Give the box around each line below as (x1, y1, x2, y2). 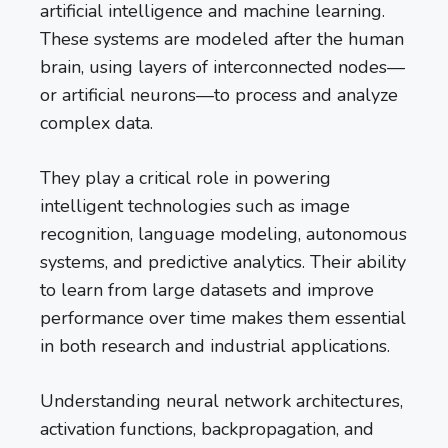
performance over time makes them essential (40, 306, 406, 331)
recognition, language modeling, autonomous (40, 222, 407, 247)
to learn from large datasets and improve (40, 278, 374, 303)
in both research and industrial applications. (40, 334, 390, 359)
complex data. (40, 111, 153, 136)
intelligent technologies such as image (40, 194, 350, 219)
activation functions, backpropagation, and (40, 417, 374, 442)
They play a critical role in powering (40, 166, 331, 191)
